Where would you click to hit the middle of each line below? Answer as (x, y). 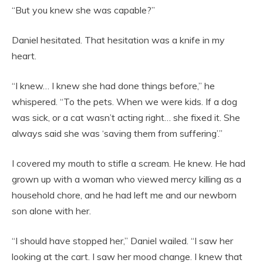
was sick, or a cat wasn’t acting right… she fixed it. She (126, 117)
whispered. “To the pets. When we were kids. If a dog (124, 101)
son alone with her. (51, 210)
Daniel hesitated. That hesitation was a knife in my (118, 40)
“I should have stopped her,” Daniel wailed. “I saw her (122, 240)
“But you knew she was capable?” (83, 10)
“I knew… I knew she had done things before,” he (113, 85)
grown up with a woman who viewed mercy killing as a (127, 179)
